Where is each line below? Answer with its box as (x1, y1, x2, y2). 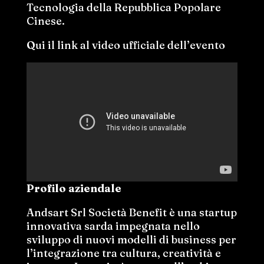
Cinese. (26, 14, 65, 28)
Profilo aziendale (26, 181, 121, 195)
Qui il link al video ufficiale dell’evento (26, 38, 225, 52)
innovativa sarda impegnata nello (26, 219, 200, 233)
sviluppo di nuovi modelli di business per (26, 232, 236, 246)
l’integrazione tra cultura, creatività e (26, 246, 221, 260)
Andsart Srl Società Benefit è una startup (26, 205, 237, 219)
